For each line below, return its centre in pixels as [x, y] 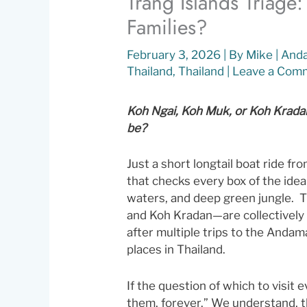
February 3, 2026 [175, 55]
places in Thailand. [176, 250]
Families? [168, 27]
